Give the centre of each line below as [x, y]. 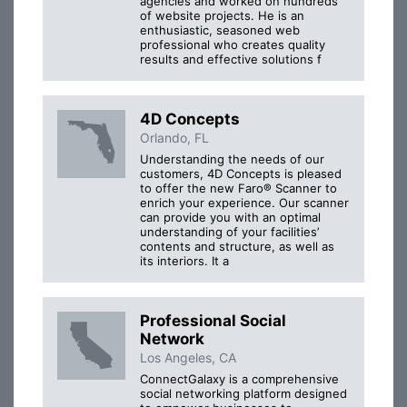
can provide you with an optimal [230, 217]
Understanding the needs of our [232, 159]
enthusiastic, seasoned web [220, 30]
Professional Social [213, 320]
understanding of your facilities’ [229, 231]
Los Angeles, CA [188, 357]
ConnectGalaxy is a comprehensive [239, 379]
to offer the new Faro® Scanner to [238, 188]
